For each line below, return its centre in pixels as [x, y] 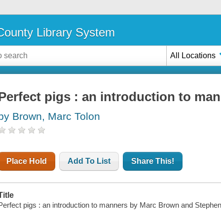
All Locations [193, 55]
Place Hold [27, 161]
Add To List [89, 161]
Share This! [153, 161]
